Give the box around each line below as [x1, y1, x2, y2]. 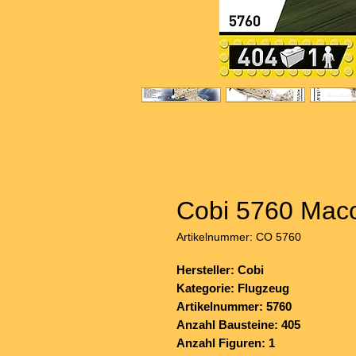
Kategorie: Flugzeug [176, 281, 289, 296]
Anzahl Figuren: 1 [176, 336, 275, 350]
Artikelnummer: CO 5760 [176, 230, 301, 244]
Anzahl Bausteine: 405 [176, 318, 300, 332]
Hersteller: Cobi [176, 263, 264, 277]
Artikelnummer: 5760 [176, 300, 292, 314]
